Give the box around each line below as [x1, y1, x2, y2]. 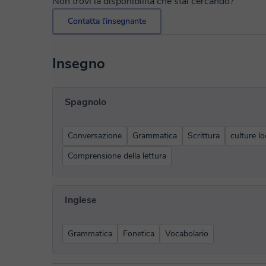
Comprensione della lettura [68, 150, 166, 161]
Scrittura [188, 130, 220, 141]
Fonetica [123, 228, 154, 239]
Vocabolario [165, 228, 208, 239]
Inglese [65, 194, 97, 207]
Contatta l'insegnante [68, 15, 146, 27]
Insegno [52, 54, 105, 73]
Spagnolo [65, 96, 106, 109]
